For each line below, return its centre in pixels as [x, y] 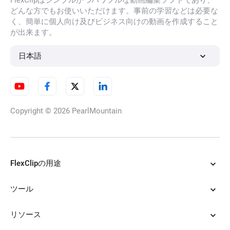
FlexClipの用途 [36, 164]
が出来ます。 [33, 33]
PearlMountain [97, 111]
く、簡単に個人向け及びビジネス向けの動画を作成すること [114, 22]
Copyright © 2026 [41, 111]
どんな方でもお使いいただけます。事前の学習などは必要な [114, 11]
